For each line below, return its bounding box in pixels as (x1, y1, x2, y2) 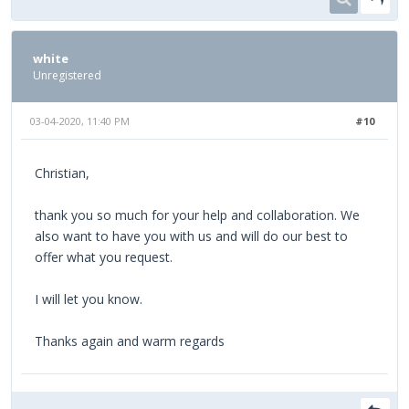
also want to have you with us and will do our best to (35, 227, 348, 246)
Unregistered (33, 68, 101, 84)
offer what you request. (35, 248, 173, 267)
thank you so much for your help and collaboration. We (35, 206, 360, 225)
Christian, (35, 164, 89, 183)
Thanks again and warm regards (35, 332, 225, 351)
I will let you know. (35, 290, 142, 309)
